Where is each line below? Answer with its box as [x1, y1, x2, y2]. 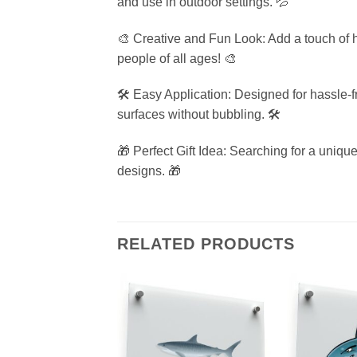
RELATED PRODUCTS [117, 235, 295, 253]
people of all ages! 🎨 [117, 51, 237, 65]
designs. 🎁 [117, 164, 181, 178]
